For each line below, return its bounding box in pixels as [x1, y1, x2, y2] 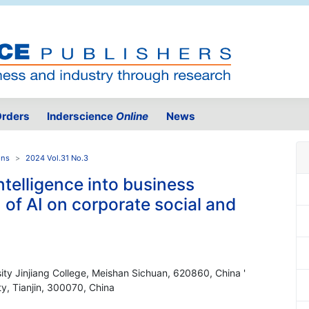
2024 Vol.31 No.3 [26, 153, 88, 163]
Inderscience [47, 110, 117, 123]
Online [116, 110, 149, 123]
